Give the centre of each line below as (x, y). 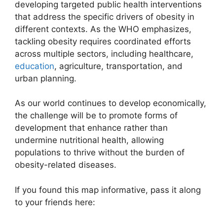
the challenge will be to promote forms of (96, 116)
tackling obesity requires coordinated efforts (103, 41)
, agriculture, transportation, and (118, 66)
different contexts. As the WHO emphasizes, (103, 29)
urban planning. (46, 78)
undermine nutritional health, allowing (89, 140)
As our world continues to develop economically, (110, 103)
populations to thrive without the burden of (100, 153)
